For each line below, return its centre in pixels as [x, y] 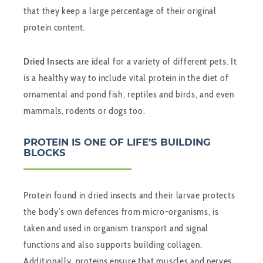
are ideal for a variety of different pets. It [156, 62]
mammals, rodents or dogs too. [85, 111]
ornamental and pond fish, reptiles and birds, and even [129, 95]
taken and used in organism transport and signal [116, 228]
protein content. [55, 28]
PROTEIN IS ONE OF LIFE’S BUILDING [117, 142]
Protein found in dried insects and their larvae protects [129, 195]
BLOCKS [45, 153]
